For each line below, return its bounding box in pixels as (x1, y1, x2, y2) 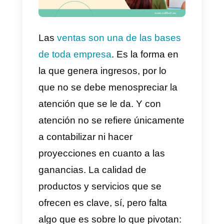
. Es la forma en (137, 111, 219, 124)
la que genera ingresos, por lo (47, 131, 205, 144)
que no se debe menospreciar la (47, 151, 218, 165)
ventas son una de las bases (70, 91, 222, 104)
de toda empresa (47, 111, 137, 124)
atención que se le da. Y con (47, 172, 198, 185)
